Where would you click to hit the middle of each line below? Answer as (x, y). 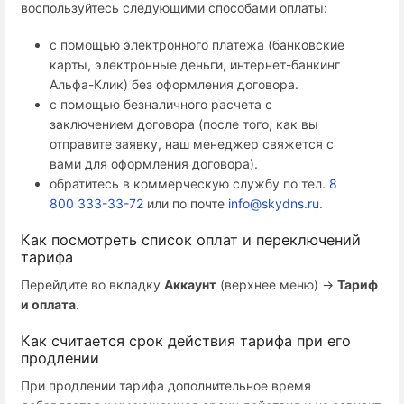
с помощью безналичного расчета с (161, 105)
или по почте (186, 204)
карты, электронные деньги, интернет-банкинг (195, 65)
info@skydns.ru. (275, 204)
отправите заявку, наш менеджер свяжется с (192, 144)
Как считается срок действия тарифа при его (186, 340)
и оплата (48, 305)
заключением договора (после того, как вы (184, 124)
